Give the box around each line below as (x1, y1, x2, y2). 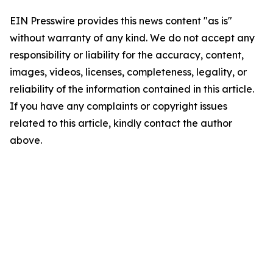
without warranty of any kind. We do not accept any (10, 32, 255, 44)
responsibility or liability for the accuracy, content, (10, 49, 244, 62)
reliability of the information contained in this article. (10, 83, 254, 96)
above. (10, 134, 42, 147)
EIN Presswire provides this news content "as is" (10, 15, 232, 27)
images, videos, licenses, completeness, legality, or (10, 66, 247, 79)
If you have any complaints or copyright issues (10, 100, 227, 113)
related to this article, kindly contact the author (10, 117, 232, 130)
